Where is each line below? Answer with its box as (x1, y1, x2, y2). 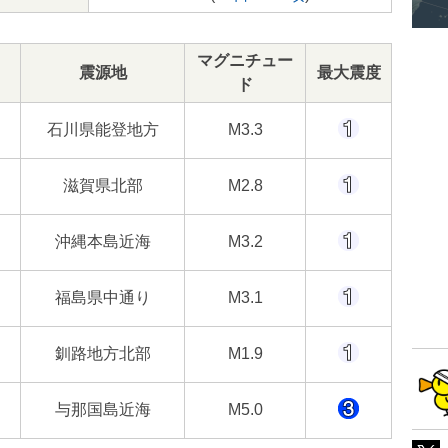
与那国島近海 (54, 401, 151, 418)
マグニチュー (197, 52, 293, 69)
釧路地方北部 (54, 345, 151, 362)
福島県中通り (54, 289, 151, 306)
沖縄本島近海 (54, 233, 151, 250)
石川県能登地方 (46, 121, 159, 138)
